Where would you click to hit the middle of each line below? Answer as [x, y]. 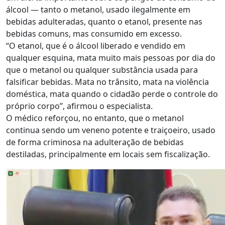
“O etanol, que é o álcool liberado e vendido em [96, 46]
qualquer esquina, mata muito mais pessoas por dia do [111, 58]
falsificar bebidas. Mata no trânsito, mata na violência [107, 82]
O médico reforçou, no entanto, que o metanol [95, 118]
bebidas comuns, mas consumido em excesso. [94, 34]
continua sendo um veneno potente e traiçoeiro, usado [111, 130]
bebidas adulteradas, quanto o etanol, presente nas [104, 22]
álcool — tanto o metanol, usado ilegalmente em [98, 10]
